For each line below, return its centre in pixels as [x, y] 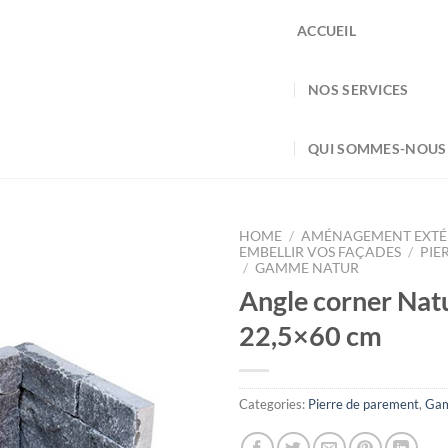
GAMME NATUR [307, 268]
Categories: [273, 403]
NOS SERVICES [358, 89]
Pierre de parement [363, 403]
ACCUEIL [327, 30]
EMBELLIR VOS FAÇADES [320, 252]
